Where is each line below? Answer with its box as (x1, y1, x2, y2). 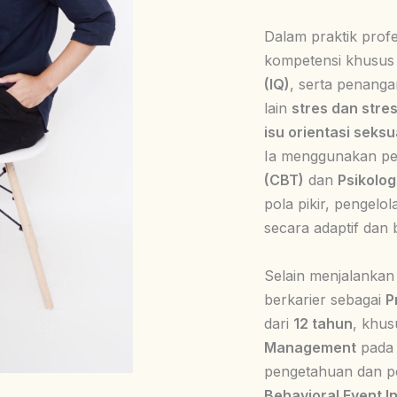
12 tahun (293, 315, 353, 332)
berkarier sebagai (264, 291, 385, 308)
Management (264, 339, 356, 356)
